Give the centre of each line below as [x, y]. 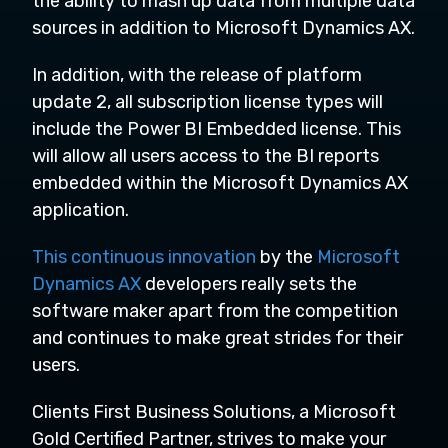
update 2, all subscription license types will [207, 101]
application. [82, 209]
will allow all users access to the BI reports [205, 155]
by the [288, 256]
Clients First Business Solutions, [163, 411]
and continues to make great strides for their [217, 337]
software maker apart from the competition [215, 310]
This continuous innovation [144, 256]
